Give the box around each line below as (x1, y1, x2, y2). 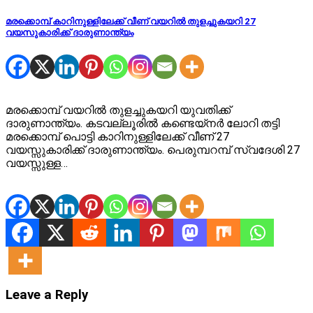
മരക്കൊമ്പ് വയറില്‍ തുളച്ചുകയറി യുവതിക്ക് (6, 103, 231, 117)
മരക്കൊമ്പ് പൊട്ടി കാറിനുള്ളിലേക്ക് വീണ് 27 (6, 129, 229, 143)
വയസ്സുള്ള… (6, 156, 68, 170)
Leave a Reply (6, 287, 88, 303)
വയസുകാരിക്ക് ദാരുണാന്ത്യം (6, 27, 133, 38)
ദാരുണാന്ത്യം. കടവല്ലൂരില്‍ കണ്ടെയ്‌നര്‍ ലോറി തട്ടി (6, 116, 279, 130)
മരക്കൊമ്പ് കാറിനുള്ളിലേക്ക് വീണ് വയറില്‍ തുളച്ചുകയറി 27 (6, 16, 256, 27)
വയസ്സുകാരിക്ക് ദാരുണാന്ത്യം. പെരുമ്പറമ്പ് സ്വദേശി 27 (6, 143, 300, 156)
